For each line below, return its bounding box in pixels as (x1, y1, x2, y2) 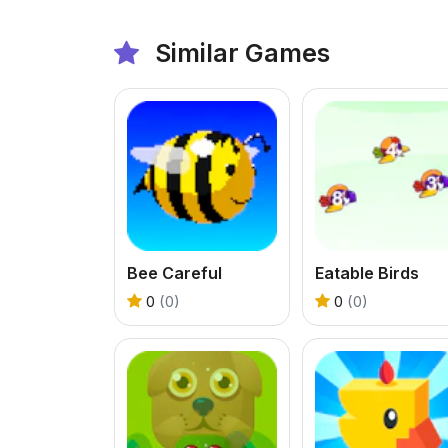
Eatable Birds (315, 262, 419, 283)
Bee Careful (127, 262, 222, 283)
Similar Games (149, 37, 330, 68)
